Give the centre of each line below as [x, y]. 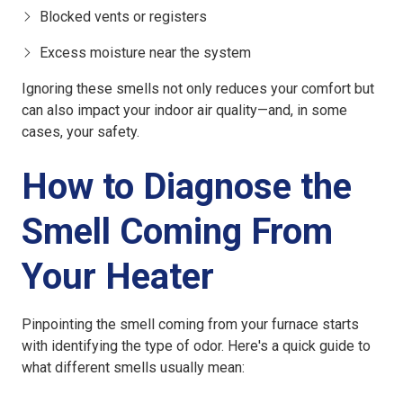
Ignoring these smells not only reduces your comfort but [198, 89]
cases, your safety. [81, 132]
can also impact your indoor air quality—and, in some [184, 111]
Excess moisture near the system [145, 53]
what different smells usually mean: [133, 368]
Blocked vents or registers [123, 17]
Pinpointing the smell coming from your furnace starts [190, 325]
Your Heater [118, 277]
